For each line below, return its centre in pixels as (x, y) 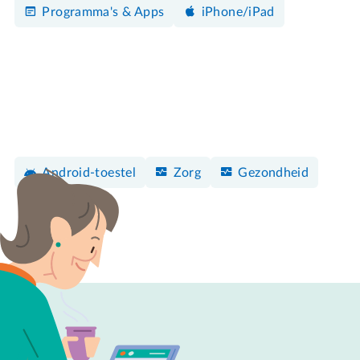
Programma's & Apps (103, 12)
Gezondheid (274, 172)
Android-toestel (89, 172)
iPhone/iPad (238, 12)
